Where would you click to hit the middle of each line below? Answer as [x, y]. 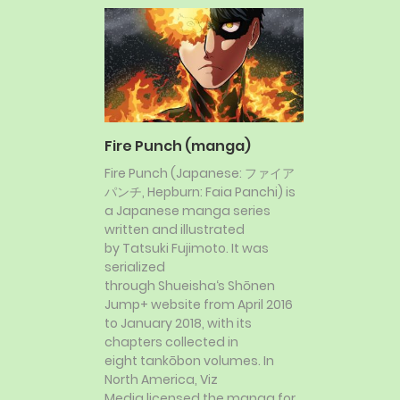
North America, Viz [161, 379]
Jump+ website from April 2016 [199, 304]
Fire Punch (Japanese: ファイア [200, 173]
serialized [135, 267]
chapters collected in [171, 342]
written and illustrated [175, 229]
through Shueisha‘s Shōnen [190, 285]
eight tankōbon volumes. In [189, 360]
